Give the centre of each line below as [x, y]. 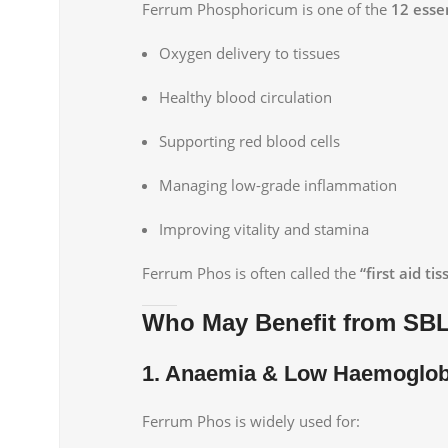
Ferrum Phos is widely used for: [251, 420]
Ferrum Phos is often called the [251, 272]
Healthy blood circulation [245, 96]
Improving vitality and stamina [264, 228]
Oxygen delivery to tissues [249, 52]
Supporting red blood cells [249, 140]
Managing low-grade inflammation [278, 184]
